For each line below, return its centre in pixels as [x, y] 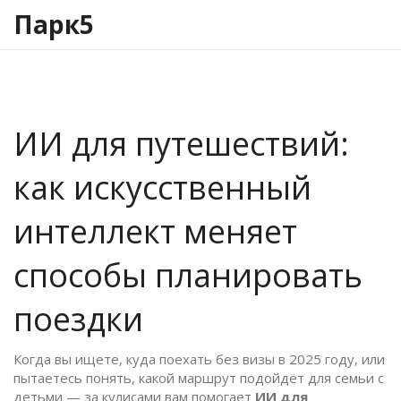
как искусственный [162, 188]
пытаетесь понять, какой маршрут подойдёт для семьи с [199, 378]
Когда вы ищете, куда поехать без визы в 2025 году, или [199, 359]
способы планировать [188, 276]
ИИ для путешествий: [181, 144]
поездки [78, 320]
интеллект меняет [155, 232]
